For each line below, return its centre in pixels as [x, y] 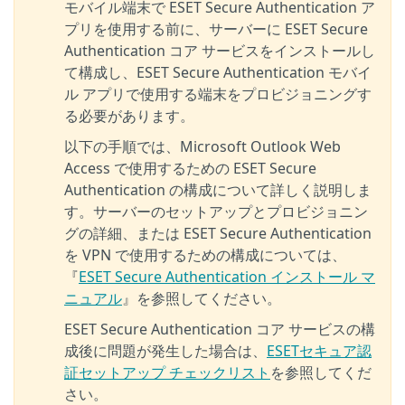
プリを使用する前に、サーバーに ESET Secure [216, 29]
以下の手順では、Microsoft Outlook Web [202, 146]
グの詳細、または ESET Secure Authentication [218, 233]
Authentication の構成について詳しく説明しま [218, 190]
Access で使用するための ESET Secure [190, 168]
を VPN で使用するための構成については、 [205, 255]
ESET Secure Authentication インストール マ [227, 277]
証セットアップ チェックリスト [167, 372]
